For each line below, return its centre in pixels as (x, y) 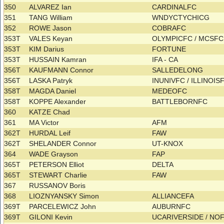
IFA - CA (166, 60)
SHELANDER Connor (63, 144)
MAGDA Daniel (53, 91)
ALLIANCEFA (174, 196)
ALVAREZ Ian (50, 7)
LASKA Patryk (51, 81)
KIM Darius (47, 49)
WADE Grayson (54, 154)
